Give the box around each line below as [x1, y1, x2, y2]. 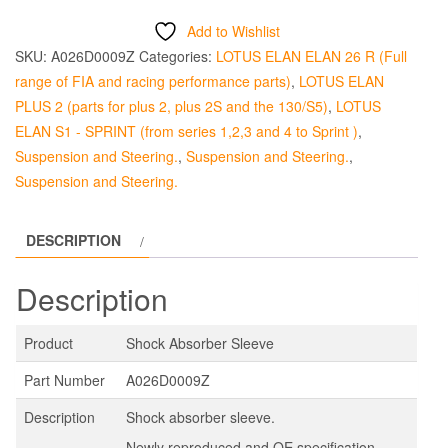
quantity [14, 36, 71, 57]
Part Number [24, 369, 105, 390]
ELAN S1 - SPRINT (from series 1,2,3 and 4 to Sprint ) [15, 121, 358, 142]
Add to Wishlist [187, 21, 280, 42]
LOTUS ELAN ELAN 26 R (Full [216, 46, 407, 67]
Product [24, 332, 73, 353]
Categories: [139, 46, 216, 67]
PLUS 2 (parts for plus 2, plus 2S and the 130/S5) [15, 96, 328, 117]
